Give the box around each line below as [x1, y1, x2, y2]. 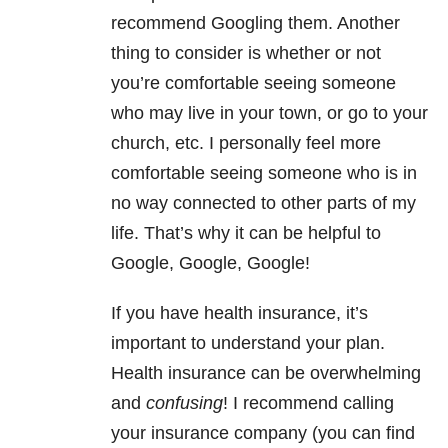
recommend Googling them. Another [111, 13, 400, 34]
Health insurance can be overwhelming [111, 363, 421, 384]
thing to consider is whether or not [111, 43, 381, 64]
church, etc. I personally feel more [111, 133, 381, 154]
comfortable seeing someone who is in [111, 163, 417, 184]
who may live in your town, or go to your [111, 103, 428, 124]
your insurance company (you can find [111, 423, 415, 444]
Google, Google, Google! [111, 253, 310, 274]
